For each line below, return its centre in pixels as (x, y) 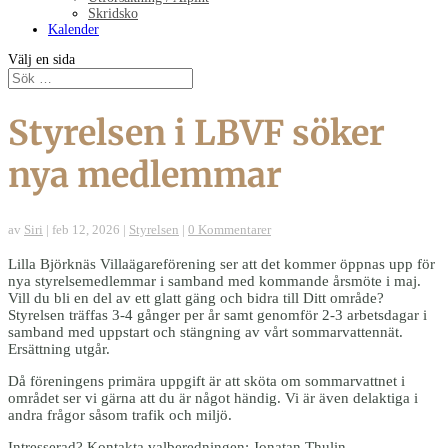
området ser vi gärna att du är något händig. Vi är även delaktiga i (213, 397)
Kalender (73, 29)
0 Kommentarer (229, 229)
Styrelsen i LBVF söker (196, 132)
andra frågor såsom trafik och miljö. (120, 414)
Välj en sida (41, 59)
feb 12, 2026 (86, 229)
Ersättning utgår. (59, 348)
